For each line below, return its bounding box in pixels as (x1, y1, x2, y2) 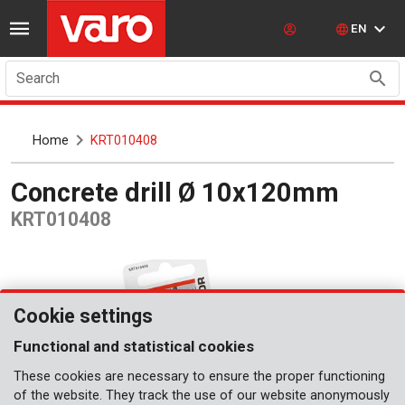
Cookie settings (14, 305, 153, 327)
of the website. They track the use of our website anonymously (14, 388, 390, 403)
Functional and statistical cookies (14, 337, 254, 355)
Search (16, 70, 60, 87)
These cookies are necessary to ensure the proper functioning (14, 369, 385, 384)
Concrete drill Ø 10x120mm (28, 176, 339, 208)
